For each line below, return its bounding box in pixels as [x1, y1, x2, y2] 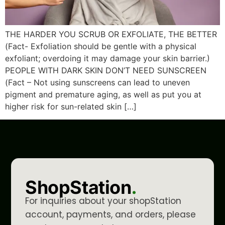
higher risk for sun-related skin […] [5, 101, 137, 112]
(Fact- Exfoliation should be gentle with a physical [5, 41, 196, 52]
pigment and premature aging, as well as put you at [5, 89, 201, 100]
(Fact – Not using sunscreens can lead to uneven [5, 77, 190, 88]
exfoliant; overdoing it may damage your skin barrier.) [5, 53, 210, 64]
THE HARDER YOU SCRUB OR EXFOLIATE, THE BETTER [5, 29, 217, 40]
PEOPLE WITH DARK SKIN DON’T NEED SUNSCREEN [5, 65, 206, 76]
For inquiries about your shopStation [25, 194, 182, 207]
